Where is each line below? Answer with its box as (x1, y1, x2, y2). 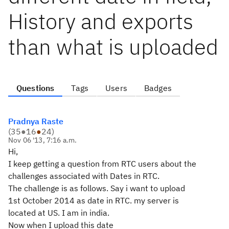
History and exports (8, 7, 193, 35)
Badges (144, 83, 172, 93)
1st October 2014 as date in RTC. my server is (8, 195, 179, 205)
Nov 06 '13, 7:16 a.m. (8, 135, 77, 145)
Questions (16, 83, 55, 93)
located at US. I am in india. (8, 208, 109, 218)
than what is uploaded (8, 33, 218, 61)
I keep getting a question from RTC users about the (8, 158, 196, 169)
